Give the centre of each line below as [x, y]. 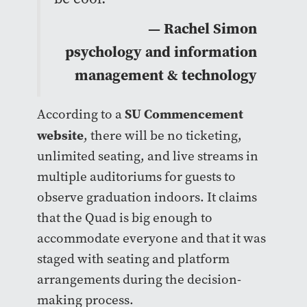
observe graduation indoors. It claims [147, 197]
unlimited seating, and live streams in [147, 156]
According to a [81, 114]
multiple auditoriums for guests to [136, 176]
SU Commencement [184, 113]
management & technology [165, 75]
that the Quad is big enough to [124, 217]
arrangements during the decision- [139, 279]
